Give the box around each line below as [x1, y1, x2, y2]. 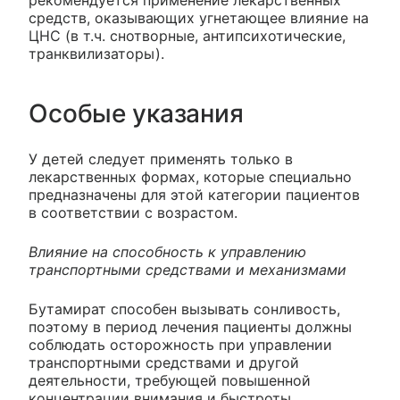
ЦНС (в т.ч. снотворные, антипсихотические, [29, 26, 346, 45]
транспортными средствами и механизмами [29, 260, 346, 279]
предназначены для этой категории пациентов [29, 185, 360, 204]
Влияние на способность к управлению [29, 242, 306, 261]
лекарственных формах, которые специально [29, 167, 352, 186]
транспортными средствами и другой [29, 353, 299, 371]
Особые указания [29, 97, 244, 129]
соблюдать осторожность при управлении [29, 335, 332, 354]
